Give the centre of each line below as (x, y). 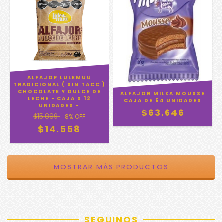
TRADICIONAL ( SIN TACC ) (59, 84)
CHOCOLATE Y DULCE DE (59, 91)
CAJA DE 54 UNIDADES (163, 100)
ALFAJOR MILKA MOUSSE (163, 93)
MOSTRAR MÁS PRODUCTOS (111, 167)
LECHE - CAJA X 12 (59, 98)
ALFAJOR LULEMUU (59, 78)
